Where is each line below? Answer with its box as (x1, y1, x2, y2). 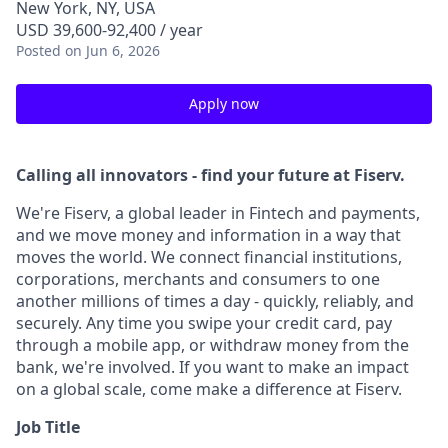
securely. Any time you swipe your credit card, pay (16, 312, 392, 334)
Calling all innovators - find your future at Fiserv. (16, 164, 405, 186)
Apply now (189, 94, 259, 113)
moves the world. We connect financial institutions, (16, 246, 402, 268)
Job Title (16, 416, 80, 438)
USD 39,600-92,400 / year (16, 19, 203, 41)
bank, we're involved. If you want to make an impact (16, 356, 409, 378)
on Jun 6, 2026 (65, 41, 160, 60)
